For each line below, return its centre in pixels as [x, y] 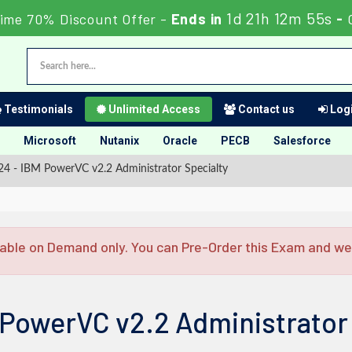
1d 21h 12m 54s [280, 18]
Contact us [265, 109]
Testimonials [37, 109]
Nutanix [119, 141]
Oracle [180, 141]
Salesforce [302, 141]
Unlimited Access [153, 109]
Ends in [197, 19]
